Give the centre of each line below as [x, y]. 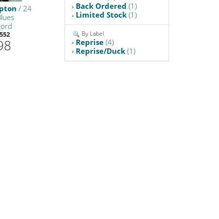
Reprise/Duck [101, 51]
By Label [92, 34]
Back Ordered [101, 6]
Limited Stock [101, 15]
